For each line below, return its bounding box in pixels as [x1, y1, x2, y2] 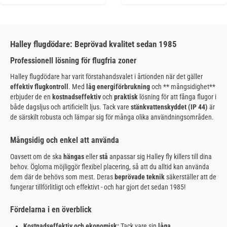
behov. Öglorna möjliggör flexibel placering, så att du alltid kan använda [10, 162, 209, 171]
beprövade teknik [115, 172, 165, 181]
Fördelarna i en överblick [10, 205, 92, 215]
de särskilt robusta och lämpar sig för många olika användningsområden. [10, 113, 214, 122]
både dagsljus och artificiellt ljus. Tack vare [10, 103, 131, 111]
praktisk [114, 93, 138, 101]
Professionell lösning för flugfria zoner [10, 55, 136, 65]
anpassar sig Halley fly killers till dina [108, 152, 212, 161]
